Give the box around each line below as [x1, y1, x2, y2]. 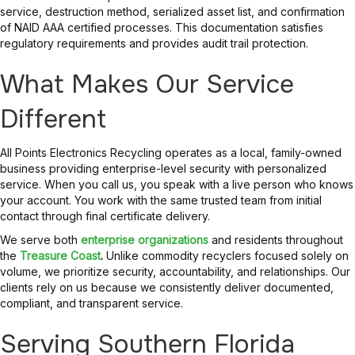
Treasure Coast [20, 248, 101, 262]
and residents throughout [212, 232, 343, 246]
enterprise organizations [81, 232, 208, 246]
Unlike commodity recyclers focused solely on [103, 248, 349, 262]
